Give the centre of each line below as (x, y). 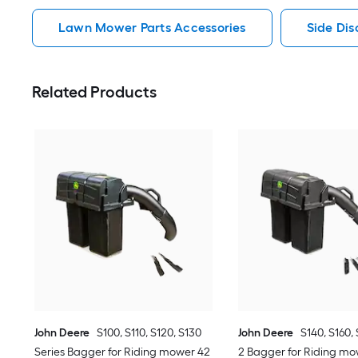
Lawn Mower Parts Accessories (152, 28)
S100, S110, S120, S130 (149, 333)
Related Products (94, 92)
